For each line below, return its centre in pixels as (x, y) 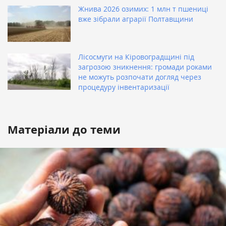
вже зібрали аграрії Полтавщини (136, 19)
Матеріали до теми (64, 130)
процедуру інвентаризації (124, 87)
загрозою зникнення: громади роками (145, 67)
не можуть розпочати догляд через (140, 77)
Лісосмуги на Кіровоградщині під (136, 57)
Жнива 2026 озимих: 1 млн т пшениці (143, 9)
